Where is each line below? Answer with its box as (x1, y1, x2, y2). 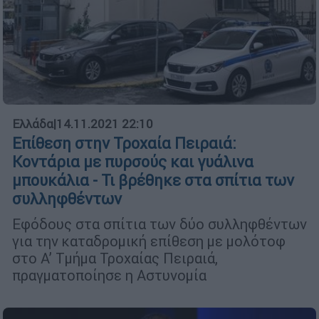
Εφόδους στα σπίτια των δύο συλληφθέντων (12, 214, 307, 233)
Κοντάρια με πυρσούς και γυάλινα (12, 152, 253, 172)
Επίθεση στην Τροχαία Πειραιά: (12, 133, 236, 153)
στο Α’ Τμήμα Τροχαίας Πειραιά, (12, 249, 218, 267)
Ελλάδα (12, 115, 53, 132)
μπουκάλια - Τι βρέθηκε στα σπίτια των (12, 170, 294, 190)
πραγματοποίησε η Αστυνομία (12, 266, 206, 284)
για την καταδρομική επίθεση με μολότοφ (12, 231, 286, 250)
